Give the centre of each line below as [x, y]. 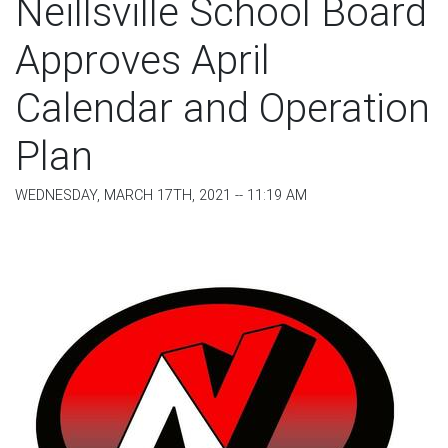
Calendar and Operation [222, 109]
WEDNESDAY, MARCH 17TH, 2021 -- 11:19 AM [161, 196]
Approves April [142, 61]
